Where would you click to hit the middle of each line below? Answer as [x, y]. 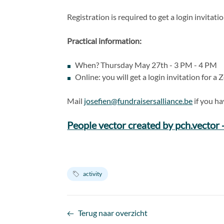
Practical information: [104, 40]
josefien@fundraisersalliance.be [138, 100]
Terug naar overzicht [113, 212]
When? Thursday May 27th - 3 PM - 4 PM [146, 64]
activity [93, 173]
